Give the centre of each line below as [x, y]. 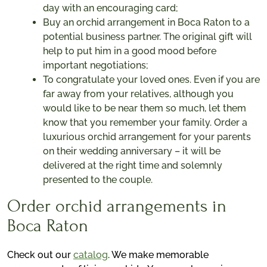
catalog [91, 255]
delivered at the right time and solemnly [133, 166]
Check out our [40, 255]
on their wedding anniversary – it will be [132, 151]
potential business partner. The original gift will [148, 37]
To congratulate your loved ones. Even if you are [151, 80]
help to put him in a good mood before [130, 51]
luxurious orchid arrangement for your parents [147, 137]
